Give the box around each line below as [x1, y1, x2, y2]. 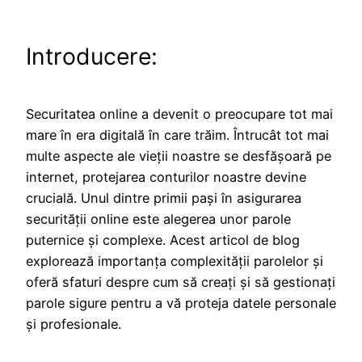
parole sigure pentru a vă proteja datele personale [26, 294, 336, 311]
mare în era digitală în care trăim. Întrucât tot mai [26, 126, 329, 143]
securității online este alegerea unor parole [26, 210, 291, 227]
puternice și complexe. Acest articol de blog [26, 231, 300, 248]
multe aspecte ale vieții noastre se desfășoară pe [26, 147, 331, 164]
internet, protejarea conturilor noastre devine [26, 168, 306, 185]
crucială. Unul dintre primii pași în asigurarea [26, 189, 301, 206]
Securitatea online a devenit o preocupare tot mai [26, 105, 333, 122]
